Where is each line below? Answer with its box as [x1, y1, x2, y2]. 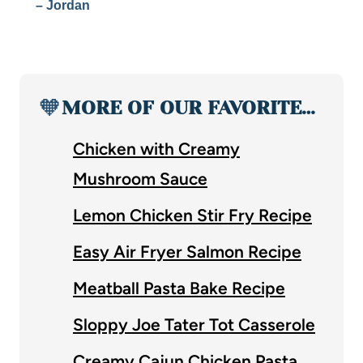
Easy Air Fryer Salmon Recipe [73, 241, 301, 263]
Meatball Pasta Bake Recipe [73, 278, 285, 299]
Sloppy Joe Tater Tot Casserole [73, 314, 315, 335]
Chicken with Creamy [73, 139, 240, 160]
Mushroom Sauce [73, 169, 207, 190]
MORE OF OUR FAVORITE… [62, 96, 315, 120]
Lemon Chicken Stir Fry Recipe [73, 205, 312, 226]
